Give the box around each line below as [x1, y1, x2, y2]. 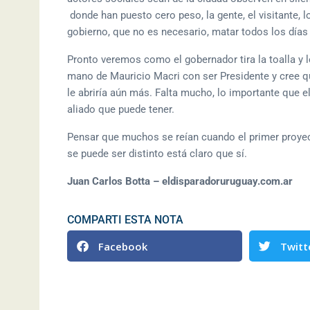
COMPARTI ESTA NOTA [67, 213, 183, 227]
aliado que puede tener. [67, 103, 174, 116]
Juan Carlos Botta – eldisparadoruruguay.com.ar [67, 175, 293, 188]
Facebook [98, 239, 147, 253]
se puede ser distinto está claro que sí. [67, 147, 247, 161]
